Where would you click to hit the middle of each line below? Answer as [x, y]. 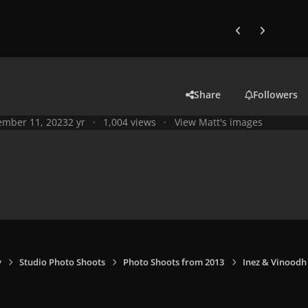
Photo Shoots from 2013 [174, 262]
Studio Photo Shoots [63, 262]
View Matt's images [218, 122]
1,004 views [130, 122]
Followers [276, 94]
